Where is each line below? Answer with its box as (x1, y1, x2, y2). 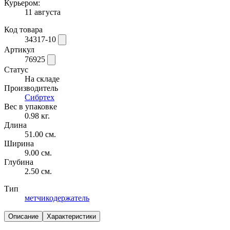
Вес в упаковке (4, 102, 57, 111)
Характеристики (47, 212, 96, 220)
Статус (4, 65, 28, 74)
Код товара (4, 25, 43, 34)
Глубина (4, 157, 33, 166)
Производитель (4, 83, 58, 92)
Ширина (4, 139, 34, 148)
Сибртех (25, 92, 54, 102)
